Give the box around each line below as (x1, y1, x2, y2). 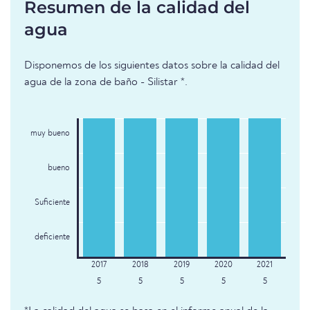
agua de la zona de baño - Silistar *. (24, 77, 188, 89)
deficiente (34, 233, 70, 242)
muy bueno (30, 129, 70, 138)
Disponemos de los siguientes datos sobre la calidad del (24, 60, 280, 72)
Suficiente (34, 199, 70, 208)
